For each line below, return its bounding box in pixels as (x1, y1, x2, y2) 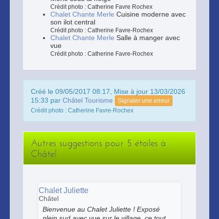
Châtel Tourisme (63, 96, 113, 104)
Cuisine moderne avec (114, 10, 186, 18)
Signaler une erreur (118, 97, 170, 104)
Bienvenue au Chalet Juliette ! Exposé (43, 205, 160, 213)
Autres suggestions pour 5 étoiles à (31, 137, 166, 149)
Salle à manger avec (114, 34, 180, 42)
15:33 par (31, 96, 63, 104)
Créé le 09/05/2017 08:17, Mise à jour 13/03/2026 (31, 88, 185, 95)
